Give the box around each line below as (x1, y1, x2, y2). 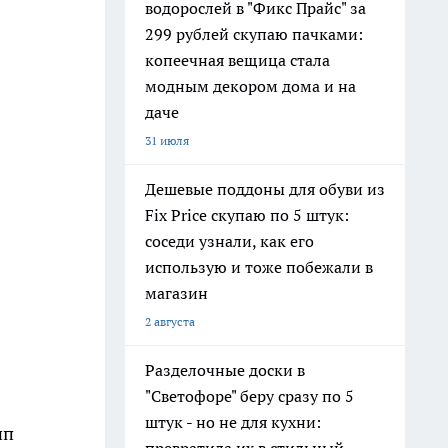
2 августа (145, 314, 195, 329)
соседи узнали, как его (145, 231, 314, 251)
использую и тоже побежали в (145, 257, 373, 277)
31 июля (145, 133, 189, 148)
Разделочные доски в (145, 360, 305, 380)
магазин (145, 283, 208, 303)
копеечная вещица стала (145, 50, 330, 70)
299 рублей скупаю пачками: (145, 24, 363, 44)
